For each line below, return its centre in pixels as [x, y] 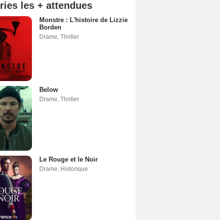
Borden [50, 27]
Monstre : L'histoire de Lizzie [83, 20]
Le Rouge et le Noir [69, 159]
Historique [74, 169]
